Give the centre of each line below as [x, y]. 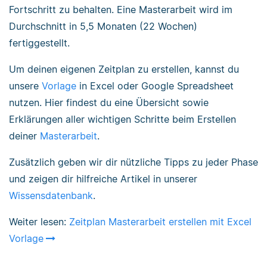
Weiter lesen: [39, 221]
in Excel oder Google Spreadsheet [155, 86]
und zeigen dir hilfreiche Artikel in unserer [103, 178]
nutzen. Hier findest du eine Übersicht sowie [109, 102]
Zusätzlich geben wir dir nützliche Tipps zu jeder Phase [133, 162]
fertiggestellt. [39, 43]
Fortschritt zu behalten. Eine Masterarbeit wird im [121, 9]
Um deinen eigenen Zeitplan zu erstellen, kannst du [124, 69]
